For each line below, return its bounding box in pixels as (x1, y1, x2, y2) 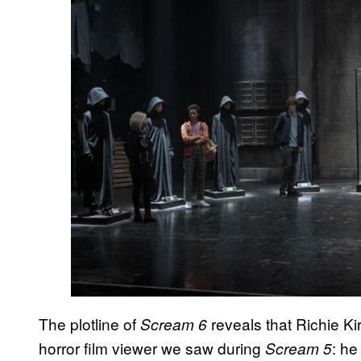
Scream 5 (265, 338, 332, 359)
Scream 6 (140, 313, 211, 335)
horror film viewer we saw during (39, 337, 265, 359)
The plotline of (39, 313, 140, 335)
